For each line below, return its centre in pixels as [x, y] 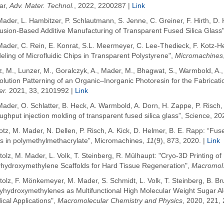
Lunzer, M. [35, 71]
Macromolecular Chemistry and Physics [120, 201]
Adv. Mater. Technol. [42, 6]
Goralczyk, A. [76, 71]
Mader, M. [117, 71]
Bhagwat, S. [156, 71]
